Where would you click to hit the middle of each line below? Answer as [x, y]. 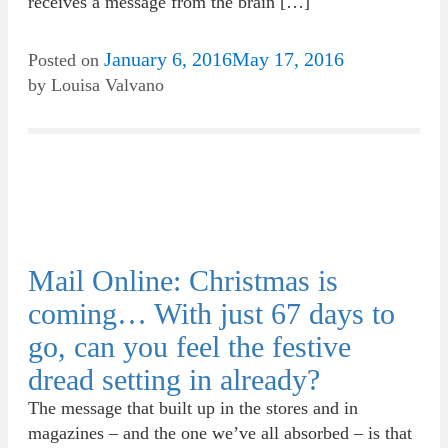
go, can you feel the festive [189, 346]
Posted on [66, 60]
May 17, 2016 [288, 59]
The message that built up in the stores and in [193, 408]
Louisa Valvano [107, 85]
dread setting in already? [174, 379]
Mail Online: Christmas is [183, 280]
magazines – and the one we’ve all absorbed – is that [220, 433]
